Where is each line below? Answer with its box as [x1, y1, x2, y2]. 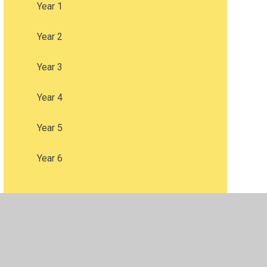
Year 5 [36, 122, 63, 134]
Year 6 [36, 153, 63, 164]
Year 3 [36, 61, 63, 73]
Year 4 [36, 92, 63, 104]
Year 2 [36, 31, 63, 43]
